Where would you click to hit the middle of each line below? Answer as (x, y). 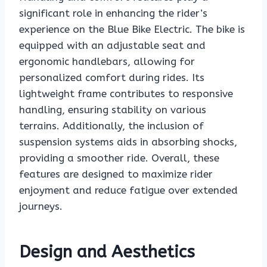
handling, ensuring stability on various (113, 110)
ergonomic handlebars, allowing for (107, 62)
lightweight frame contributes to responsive (126, 94)
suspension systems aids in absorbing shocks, (128, 142)
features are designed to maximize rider (116, 174)
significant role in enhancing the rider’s (113, 13)
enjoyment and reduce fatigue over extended (128, 190)
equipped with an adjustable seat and (112, 46)
